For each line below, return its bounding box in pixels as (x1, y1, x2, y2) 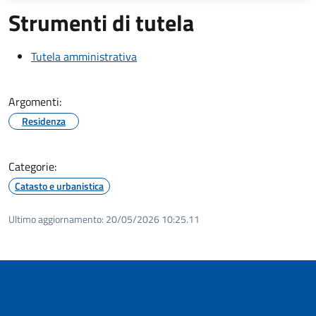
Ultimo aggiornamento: (8, 211, 104, 226)
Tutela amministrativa (31, 47, 137, 65)
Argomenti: (8, 92, 61, 110)
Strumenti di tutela (8, 5, 194, 39)
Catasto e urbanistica (15, 178, 104, 193)
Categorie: (8, 157, 56, 175)
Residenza (22, 113, 66, 128)
